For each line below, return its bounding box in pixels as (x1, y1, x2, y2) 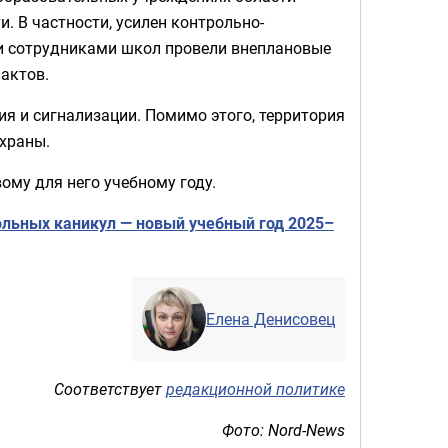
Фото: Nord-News (222, 418, 345, 441)
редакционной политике (166, 377, 345, 400)
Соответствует (54, 377, 166, 400)
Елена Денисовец (206, 307, 335, 330)
